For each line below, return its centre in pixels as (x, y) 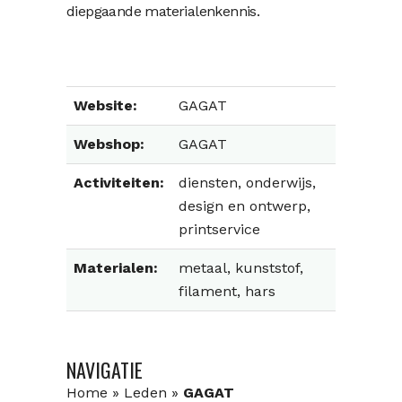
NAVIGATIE (105, 370)
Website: (105, 105)
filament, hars (227, 291)
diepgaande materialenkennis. (163, 11)
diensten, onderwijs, (247, 183)
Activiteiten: (119, 183)
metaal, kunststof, (241, 268)
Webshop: (109, 144)
